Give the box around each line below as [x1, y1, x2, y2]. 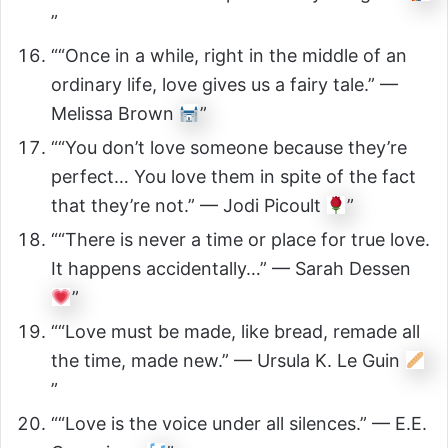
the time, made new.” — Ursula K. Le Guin [51, 350, 405, 372]
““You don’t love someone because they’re [51, 137, 407, 159]
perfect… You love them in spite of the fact [51, 166, 416, 188]
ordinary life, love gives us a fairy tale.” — [51, 74, 398, 96]
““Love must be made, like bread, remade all [51, 321, 420, 343]
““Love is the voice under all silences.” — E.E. [51, 413, 427, 435]
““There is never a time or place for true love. [51, 229, 430, 251]
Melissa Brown [51, 103, 179, 125]
